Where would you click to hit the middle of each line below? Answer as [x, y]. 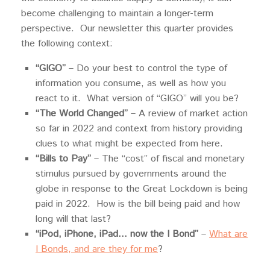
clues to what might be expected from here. [129, 144]
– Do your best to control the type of [146, 68]
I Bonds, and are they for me [97, 249]
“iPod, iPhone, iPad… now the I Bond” [118, 234]
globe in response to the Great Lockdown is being [142, 189]
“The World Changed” [82, 114]
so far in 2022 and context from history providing [139, 129]
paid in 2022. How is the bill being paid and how [138, 204]
